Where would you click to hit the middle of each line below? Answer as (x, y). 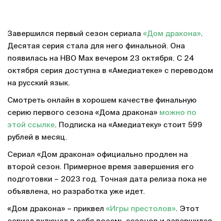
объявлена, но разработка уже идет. (76, 192)
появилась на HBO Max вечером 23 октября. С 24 (101, 58)
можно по (178, 113)
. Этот (187, 209)
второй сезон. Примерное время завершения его (101, 167)
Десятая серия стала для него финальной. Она (96, 46)
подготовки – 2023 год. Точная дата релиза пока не (107, 179)
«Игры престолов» (141, 209)
